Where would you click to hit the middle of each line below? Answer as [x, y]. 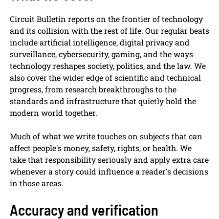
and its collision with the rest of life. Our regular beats [109, 31]
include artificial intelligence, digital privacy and [100, 43]
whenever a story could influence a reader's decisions [109, 172]
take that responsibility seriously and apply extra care [109, 160]
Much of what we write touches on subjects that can [106, 136]
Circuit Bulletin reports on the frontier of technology [106, 19]
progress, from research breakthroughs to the [93, 89]
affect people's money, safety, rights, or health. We [101, 148]
